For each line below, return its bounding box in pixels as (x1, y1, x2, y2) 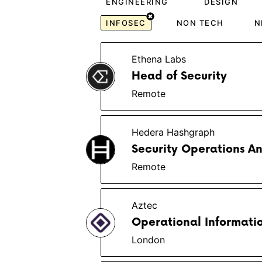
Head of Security (132, 70, 227, 83)
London (132, 234, 165, 246)
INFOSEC (106, 18, 146, 27)
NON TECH (176, 18, 224, 27)
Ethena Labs (132, 53, 186, 65)
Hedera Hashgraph (132, 126, 215, 138)
